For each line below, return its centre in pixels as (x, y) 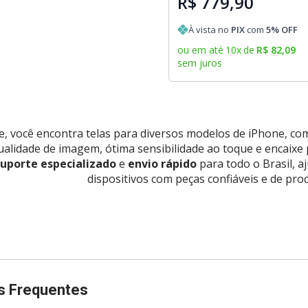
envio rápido (162, 164)
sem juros (200, 63)
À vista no (210, 30)
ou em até (201, 50)
